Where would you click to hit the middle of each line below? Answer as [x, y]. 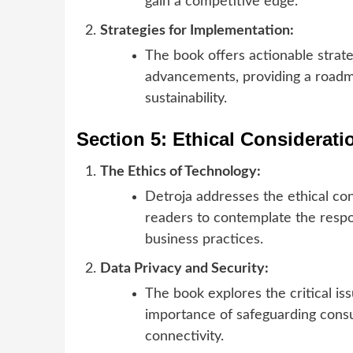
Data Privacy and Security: [184, 268]
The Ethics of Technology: [180, 171]
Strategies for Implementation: [197, 30]
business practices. [204, 239]
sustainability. [186, 98]
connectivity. [184, 336]
